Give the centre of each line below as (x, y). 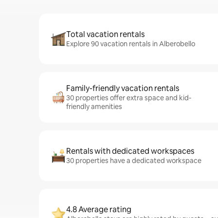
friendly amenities (94, 107)
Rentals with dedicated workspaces (130, 151)
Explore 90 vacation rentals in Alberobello (131, 44)
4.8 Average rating (99, 209)
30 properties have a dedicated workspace (134, 161)
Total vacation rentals (105, 34)
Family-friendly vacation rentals (123, 88)
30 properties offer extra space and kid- (129, 98)
